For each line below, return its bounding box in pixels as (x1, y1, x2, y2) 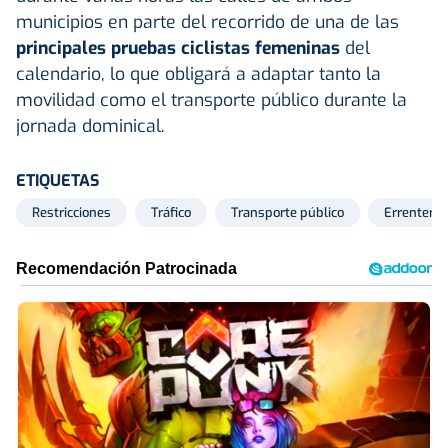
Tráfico (151, 203, 191, 221)
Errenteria (384, 203, 444, 221)
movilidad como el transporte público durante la (16, 87, 407, 112)
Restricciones (32, 203, 111, 221)
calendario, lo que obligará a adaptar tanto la (16, 61, 381, 86)
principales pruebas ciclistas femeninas (16, 35, 340, 60)
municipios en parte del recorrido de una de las (16, 9, 399, 34)
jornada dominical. (16, 113, 165, 138)
